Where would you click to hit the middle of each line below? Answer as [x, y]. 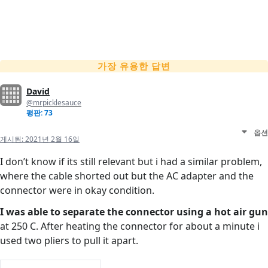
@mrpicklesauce [54, 103]
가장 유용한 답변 [134, 66]
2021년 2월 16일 [52, 139]
